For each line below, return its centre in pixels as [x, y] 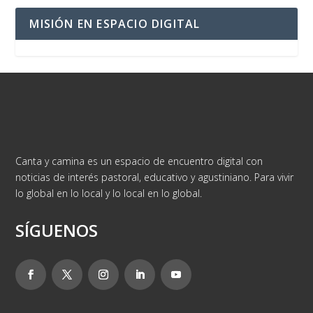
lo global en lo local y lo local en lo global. [109, 194]
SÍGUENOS [57, 231]
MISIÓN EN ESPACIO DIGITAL [115, 24]
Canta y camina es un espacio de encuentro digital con [139, 161]
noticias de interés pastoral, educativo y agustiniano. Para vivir [155, 177]
